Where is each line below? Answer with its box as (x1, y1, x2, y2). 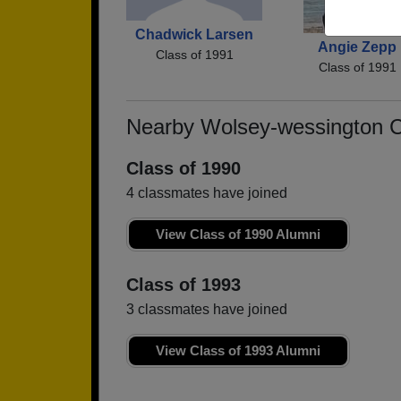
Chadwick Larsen (135, 26, 253, 42)
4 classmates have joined (126, 185, 287, 200)
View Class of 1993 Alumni (156, 343, 320, 358)
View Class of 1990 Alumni (156, 226, 320, 242)
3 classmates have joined (126, 302, 287, 317)
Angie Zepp (318, 39, 397, 55)
